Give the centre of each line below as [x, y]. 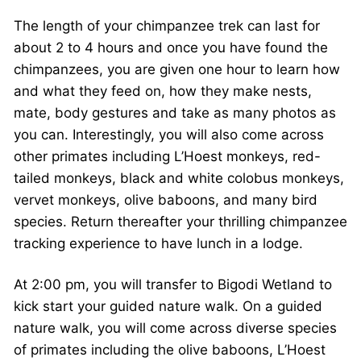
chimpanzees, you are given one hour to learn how [177, 69]
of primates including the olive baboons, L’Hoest [170, 350]
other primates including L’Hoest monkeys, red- [167, 156]
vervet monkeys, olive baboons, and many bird [166, 199]
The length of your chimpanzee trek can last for [167, 25]
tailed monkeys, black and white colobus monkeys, [179, 178]
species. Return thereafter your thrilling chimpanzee [180, 221]
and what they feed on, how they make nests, [163, 91]
